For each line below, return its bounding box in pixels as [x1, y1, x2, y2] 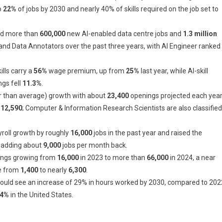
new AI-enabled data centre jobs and [65, 29, 183, 38]
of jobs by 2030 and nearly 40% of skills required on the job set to [16, 4, 219, 13]
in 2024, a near [168, 153, 216, 162]
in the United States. [9, 190, 73, 199]
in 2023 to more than [79, 153, 147, 162]
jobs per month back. [61, 141, 127, 149]
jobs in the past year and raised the [92, 128, 202, 137]
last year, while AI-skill [139, 66, 208, 75]
